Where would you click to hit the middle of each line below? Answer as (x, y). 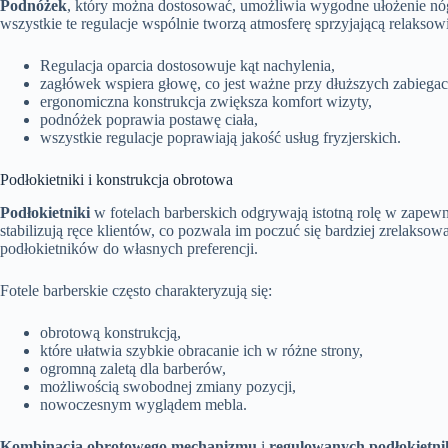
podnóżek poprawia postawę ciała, (149, 120)
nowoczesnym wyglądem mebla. (143, 404)
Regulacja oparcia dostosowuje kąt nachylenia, (187, 66)
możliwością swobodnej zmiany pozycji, (168, 386)
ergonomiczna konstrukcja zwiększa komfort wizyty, (206, 102)
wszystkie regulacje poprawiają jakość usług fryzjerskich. (220, 138)
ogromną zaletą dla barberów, (133, 368)
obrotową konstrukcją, (110, 332)
